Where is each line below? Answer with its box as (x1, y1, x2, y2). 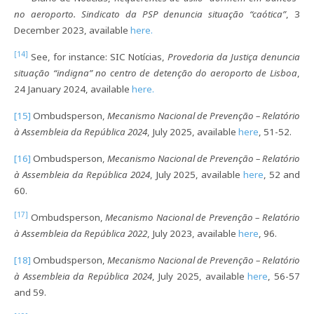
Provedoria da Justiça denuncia (168, 50, 300, 63)
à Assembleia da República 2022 (14, 226, 147, 240)
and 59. (14, 285, 46, 299)
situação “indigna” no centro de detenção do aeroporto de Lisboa (14, 66, 297, 79)
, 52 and (264, 168, 301, 181)
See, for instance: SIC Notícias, (28, 50, 168, 63)
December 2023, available (14, 23, 130, 36)
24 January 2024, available (14, 82, 132, 95)
